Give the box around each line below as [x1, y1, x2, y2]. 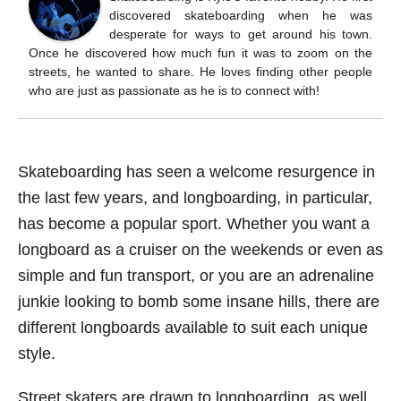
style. [18, 345, 55, 363]
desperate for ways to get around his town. [109, 27, 372, 41]
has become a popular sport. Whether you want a [18, 215, 370, 233]
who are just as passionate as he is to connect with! [29, 83, 320, 98]
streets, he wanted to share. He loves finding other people [29, 64, 372, 79]
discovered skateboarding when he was [109, 8, 372, 22]
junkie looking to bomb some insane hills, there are [18, 293, 380, 311]
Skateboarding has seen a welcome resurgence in [18, 163, 375, 181]
